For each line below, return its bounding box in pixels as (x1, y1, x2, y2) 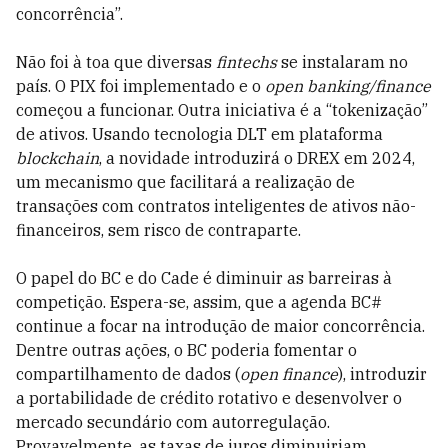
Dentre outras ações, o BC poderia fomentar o (16, 340, 357, 360)
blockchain (16, 148, 99, 168)
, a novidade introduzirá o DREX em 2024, (99, 148, 415, 168)
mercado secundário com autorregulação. (16, 412, 330, 432)
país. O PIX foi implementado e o (16, 76, 265, 96)
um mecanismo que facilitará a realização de (16, 172, 355, 192)
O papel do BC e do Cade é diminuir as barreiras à (16, 268, 392, 288)
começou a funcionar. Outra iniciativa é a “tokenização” (16, 100, 428, 120)
